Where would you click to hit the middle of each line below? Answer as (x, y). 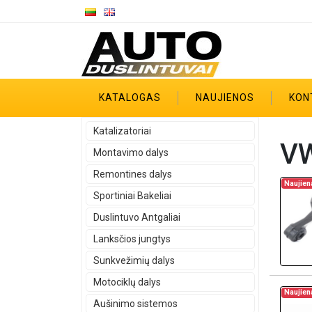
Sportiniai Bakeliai (132, 196)
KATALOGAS (130, 97)
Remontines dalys (133, 174)
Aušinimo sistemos (135, 304)
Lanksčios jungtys (132, 239)
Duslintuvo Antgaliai (137, 217)
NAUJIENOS (225, 97)
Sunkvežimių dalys (134, 260)
